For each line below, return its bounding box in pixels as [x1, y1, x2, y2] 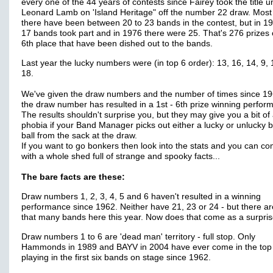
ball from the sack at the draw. [21, 131, 137, 140]
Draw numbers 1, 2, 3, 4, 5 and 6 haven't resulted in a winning [21, 192, 261, 201]
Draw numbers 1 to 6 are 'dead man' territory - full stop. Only [21, 232, 255, 241]
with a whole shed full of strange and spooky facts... [21, 152, 220, 161]
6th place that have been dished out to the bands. [21, 39, 213, 48]
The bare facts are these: [21, 172, 125, 182]
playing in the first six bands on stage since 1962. [21, 253, 211, 262]
